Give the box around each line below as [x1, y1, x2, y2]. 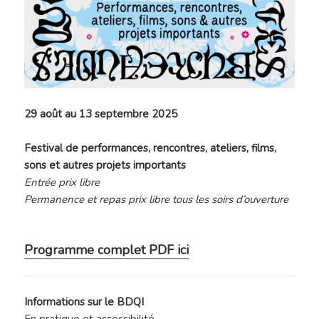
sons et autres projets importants [24, 158, 187, 173]
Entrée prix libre [24, 175, 100, 190]
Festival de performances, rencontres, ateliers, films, [24, 141, 277, 156]
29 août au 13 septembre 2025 [24, 107, 178, 122]
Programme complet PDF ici [24, 241, 189, 259]
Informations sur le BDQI [24, 295, 145, 310]
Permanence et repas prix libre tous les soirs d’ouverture [24, 192, 289, 207]
